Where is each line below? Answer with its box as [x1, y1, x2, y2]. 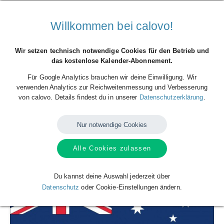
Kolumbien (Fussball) [15, 122, 76, 130]
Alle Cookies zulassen [72, 144, 151, 152]
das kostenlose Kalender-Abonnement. [51, 56, 173, 64]
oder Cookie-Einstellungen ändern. [79, 183, 182, 191]
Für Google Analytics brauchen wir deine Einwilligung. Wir [27, 73, 196, 81]
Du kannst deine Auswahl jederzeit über [54, 172, 170, 180]
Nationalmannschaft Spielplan [15, 107, 125, 117]
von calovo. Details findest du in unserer [18, 93, 139, 101]
